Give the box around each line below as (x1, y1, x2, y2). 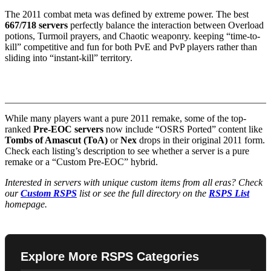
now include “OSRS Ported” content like (103, 123, 263, 134)
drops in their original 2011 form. (137, 134, 265, 145)
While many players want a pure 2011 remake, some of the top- (5, 113, 246, 123)
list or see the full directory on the (77, 188, 209, 198)
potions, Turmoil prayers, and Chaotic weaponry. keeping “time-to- (5, 30, 260, 41)
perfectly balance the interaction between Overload (68, 19, 264, 30)
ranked (5, 123, 33, 134)
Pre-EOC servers (33, 123, 103, 134)
